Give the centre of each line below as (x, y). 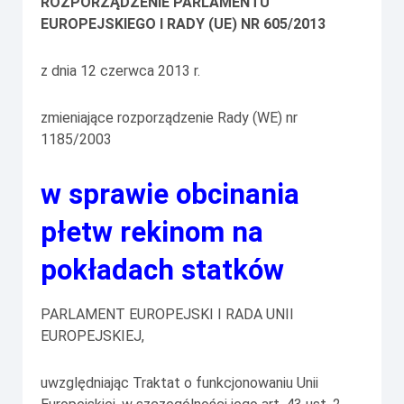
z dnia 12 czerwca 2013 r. (120, 71)
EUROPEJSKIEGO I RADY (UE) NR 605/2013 (183, 24)
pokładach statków (162, 271)
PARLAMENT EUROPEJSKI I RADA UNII (167, 314)
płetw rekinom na (152, 233)
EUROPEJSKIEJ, (92, 335)
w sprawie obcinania (170, 195)
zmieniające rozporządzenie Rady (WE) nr (169, 118)
